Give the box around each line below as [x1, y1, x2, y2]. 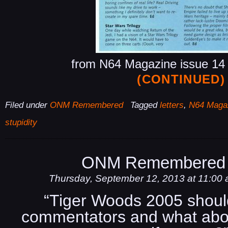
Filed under [5, 100, 50, 110]
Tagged [130, 100, 160, 110]
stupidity [5, 118, 37, 128]
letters [159, 100, 184, 110]
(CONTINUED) [137, 72, 225, 87]
